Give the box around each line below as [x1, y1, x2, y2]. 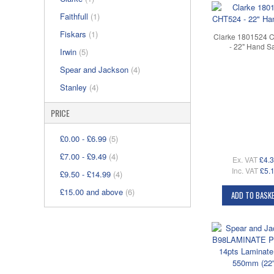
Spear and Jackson [60, 64, 131, 75]
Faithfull [60, 10, 91, 22]
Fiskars [60, 28, 89, 40]
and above [84, 186, 125, 198]
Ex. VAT [232, 154, 257, 165]
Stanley [60, 81, 89, 93]
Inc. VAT [231, 165, 258, 176]
